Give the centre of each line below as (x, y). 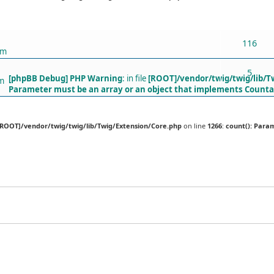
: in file (135, 78)
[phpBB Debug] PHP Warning (65, 78)
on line (194, 125)
